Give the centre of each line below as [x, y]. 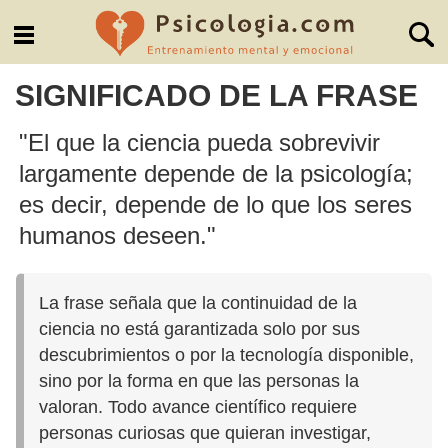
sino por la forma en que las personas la [199, 380]
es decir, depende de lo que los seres [216, 204]
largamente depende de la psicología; [216, 173]
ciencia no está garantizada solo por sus [200, 328]
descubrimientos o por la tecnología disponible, [227, 354]
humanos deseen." [118, 235]
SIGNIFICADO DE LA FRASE [217, 95]
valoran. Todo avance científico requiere [198, 406]
